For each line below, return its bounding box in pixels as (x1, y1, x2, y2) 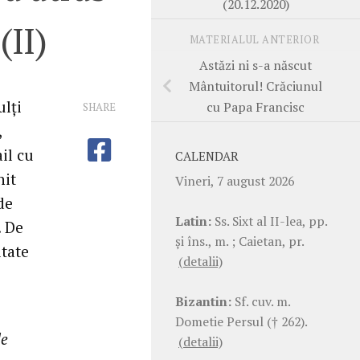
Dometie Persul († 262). (175, 312, 307, 330)
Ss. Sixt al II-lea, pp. (211, 211, 327, 230)
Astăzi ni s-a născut (199, 55, 312, 74)
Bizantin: (175, 292, 231, 310)
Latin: (175, 211, 211, 230)
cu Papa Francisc (207, 97, 305, 116)
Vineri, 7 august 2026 (175, 171, 294, 190)
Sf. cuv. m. (231, 292, 290, 310)
